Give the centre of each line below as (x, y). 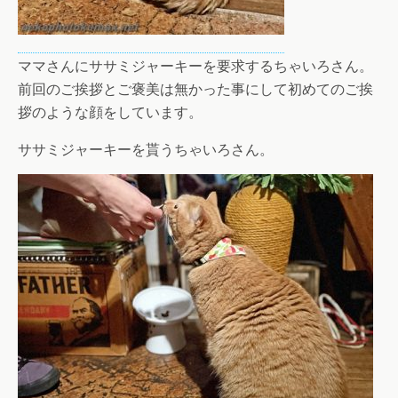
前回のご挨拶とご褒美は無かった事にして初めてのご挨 (195, 88)
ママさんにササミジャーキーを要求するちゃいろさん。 (195, 65)
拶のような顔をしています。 (110, 111)
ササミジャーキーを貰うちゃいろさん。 (146, 149)
